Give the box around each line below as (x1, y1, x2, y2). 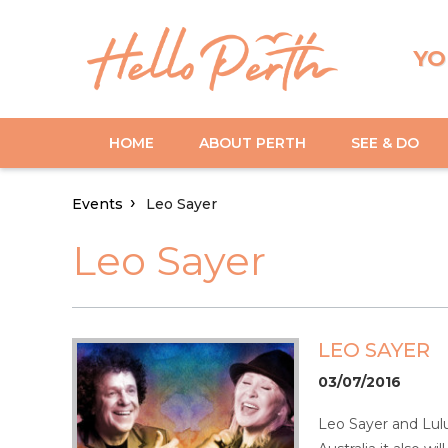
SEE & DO (351, 133, 419, 152)
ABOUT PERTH (199, 133, 306, 152)
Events (72, 195, 123, 214)
